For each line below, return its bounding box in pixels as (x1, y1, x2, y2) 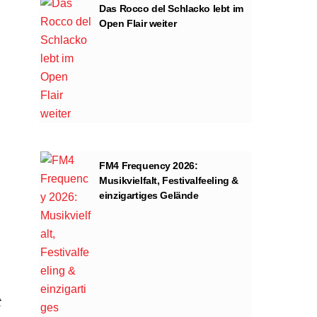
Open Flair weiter (99, 17, 177, 29)
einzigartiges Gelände (99, 189, 199, 201)
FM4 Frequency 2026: (99, 159, 198, 171)
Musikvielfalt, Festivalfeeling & (99, 174, 238, 186)
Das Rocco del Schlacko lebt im (99, 2, 243, 14)
